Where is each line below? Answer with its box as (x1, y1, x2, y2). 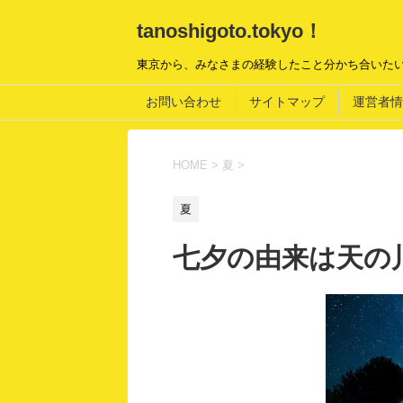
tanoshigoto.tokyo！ (137, 20, 323, 42)
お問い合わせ (146, 94, 221, 109)
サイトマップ (249, 94, 325, 109)
